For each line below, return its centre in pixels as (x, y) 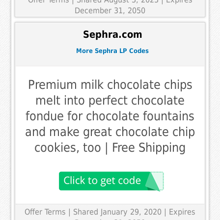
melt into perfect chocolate (110, 101)
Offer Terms (45, 212)
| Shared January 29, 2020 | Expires (132, 212)
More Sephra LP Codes (112, 51)
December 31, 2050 (110, 11)
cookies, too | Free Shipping (110, 148)
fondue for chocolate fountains (110, 116)
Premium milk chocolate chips (110, 85)
